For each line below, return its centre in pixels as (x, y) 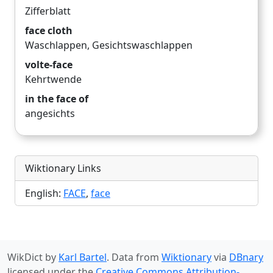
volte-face (49, 65)
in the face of (57, 99)
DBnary (246, 257)
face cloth (49, 31)
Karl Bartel (83, 257)
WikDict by (33, 257)
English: (44, 193)
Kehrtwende (53, 80)
